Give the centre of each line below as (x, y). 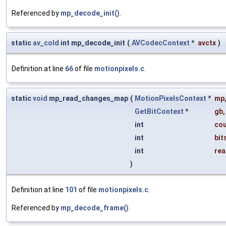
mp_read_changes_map (88, 99)
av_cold (46, 43)
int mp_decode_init (92, 43)
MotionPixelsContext (171, 99)
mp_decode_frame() (95, 208)
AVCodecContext (161, 43)
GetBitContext (159, 112)
